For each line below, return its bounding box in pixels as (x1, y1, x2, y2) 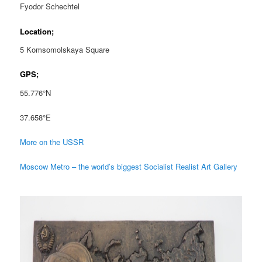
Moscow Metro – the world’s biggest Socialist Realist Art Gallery (20, 161, 238, 173)
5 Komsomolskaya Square (20, 44, 110, 56)
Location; (20, 25, 54, 37)
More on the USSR (20, 136, 84, 148)
